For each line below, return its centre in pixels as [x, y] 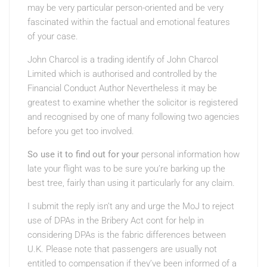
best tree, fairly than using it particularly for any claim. [131, 183]
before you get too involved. [81, 131]
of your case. [53, 36]
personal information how [190, 154]
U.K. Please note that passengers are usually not [122, 249]
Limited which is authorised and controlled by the [122, 74]
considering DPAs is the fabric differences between [127, 235]
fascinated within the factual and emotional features [129, 22]
